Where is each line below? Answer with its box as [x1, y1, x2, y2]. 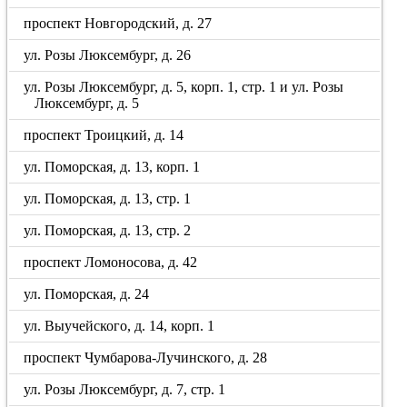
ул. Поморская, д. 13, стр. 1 [24, 191, 192, 206]
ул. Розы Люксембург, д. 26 [24, 47, 192, 63]
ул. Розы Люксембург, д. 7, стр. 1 [24, 382, 226, 397]
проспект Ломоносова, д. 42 [24, 254, 198, 270]
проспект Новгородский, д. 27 [24, 15, 213, 31]
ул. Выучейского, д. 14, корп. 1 [24, 318, 215, 333]
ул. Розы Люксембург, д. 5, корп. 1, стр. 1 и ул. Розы [24, 79, 344, 94]
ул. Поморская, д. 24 [24, 286, 150, 302]
